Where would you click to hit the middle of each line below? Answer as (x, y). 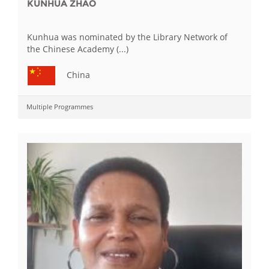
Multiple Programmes (60, 107)
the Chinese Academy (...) (78, 49)
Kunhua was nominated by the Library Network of (127, 37)
